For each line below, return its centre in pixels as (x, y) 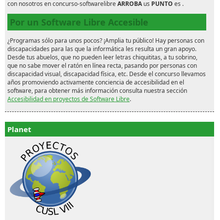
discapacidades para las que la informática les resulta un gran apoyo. (102, 49)
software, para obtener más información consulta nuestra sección (97, 91)
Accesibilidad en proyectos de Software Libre (69, 99)
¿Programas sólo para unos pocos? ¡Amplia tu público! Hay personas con (106, 41)
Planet (19, 129)
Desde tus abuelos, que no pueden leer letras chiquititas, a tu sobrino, (102, 57)
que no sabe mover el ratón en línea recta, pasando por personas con (102, 66)
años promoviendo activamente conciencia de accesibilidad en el (96, 82)
